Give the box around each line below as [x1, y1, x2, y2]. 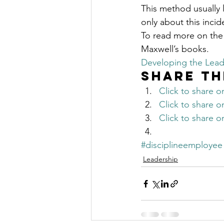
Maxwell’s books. [141, 43, 209, 54]
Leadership [143, 154, 178, 163]
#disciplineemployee [141, 139, 222, 150]
